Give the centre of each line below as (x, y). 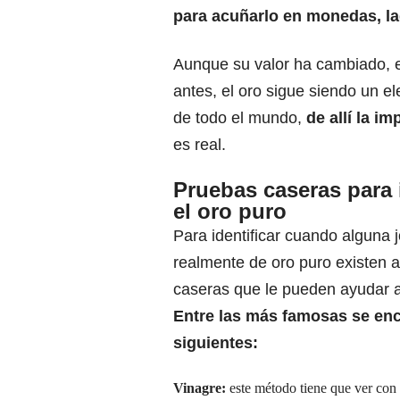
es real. (200, 145)
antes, (195, 92)
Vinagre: (201, 388)
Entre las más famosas (260, 317)
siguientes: (216, 343)
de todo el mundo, (237, 118)
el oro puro (230, 212)
